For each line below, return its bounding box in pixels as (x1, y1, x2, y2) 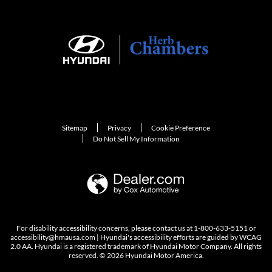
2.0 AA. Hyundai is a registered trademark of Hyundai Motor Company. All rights (10, 242, 262, 251)
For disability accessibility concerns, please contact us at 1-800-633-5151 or (16, 223, 256, 233)
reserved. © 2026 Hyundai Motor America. (68, 251, 204, 260)
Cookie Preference (151, 123, 210, 132)
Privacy (107, 123, 131, 132)
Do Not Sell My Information (93, 134, 180, 143)
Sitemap (62, 123, 87, 132)
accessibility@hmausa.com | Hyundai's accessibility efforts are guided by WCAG (10, 233, 262, 242)
